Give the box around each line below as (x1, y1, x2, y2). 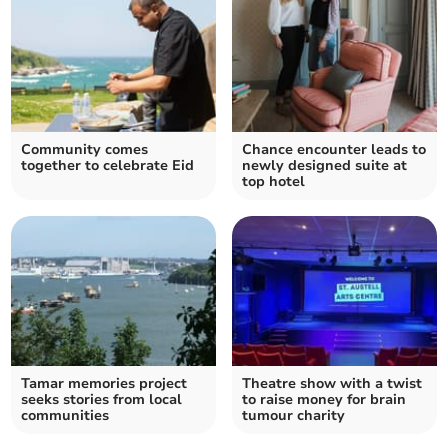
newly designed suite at (242, 156, 407, 176)
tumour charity (242, 406, 345, 426)
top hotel (242, 172, 305, 192)
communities (21, 406, 110, 426)
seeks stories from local (21, 390, 183, 410)
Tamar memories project (21, 374, 188, 394)
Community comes (21, 140, 149, 160)
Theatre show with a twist (242, 374, 422, 394)
